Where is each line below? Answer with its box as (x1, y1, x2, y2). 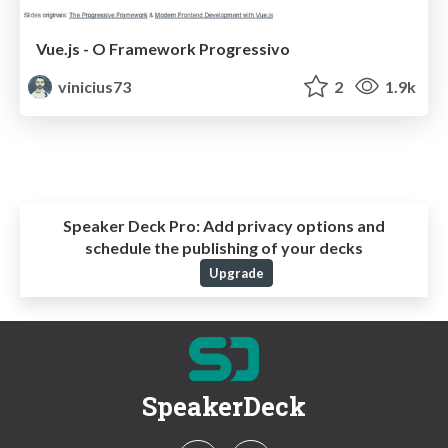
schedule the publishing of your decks (85, 237, 363, 257)
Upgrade (208, 264, 264, 281)
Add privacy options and (200, 215, 385, 235)
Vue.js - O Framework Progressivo (36, 38, 290, 58)
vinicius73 (55, 76, 132, 96)
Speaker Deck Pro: (63, 215, 200, 235)
